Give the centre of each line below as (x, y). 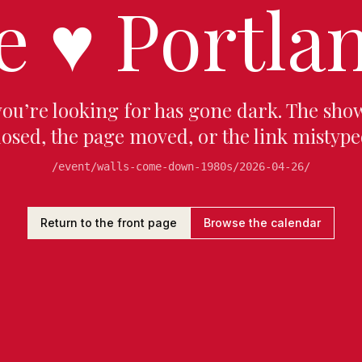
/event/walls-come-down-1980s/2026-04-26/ (181, 166)
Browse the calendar (262, 223)
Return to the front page (109, 223)
